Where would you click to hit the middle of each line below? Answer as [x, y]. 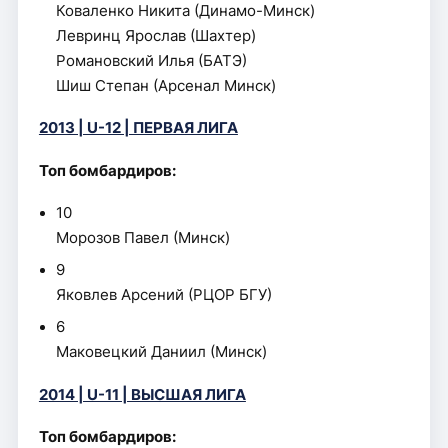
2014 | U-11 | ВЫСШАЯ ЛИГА [142, 394]
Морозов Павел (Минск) [143, 238]
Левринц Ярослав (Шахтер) [156, 35]
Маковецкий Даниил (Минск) [162, 352]
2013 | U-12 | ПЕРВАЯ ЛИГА [138, 128]
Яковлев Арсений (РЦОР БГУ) [164, 295]
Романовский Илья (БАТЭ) [152, 60]
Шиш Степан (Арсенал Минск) [166, 85]
